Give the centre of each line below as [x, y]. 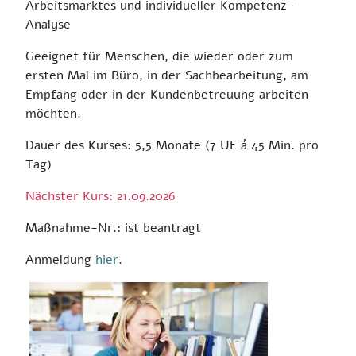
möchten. [53, 113]
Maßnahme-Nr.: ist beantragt [113, 228]
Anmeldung [60, 259]
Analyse [48, 24]
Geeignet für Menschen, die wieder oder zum [159, 56]
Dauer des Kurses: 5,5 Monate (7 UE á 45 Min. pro [172, 145]
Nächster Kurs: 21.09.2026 [100, 196]
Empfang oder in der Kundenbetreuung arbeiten [167, 94]
